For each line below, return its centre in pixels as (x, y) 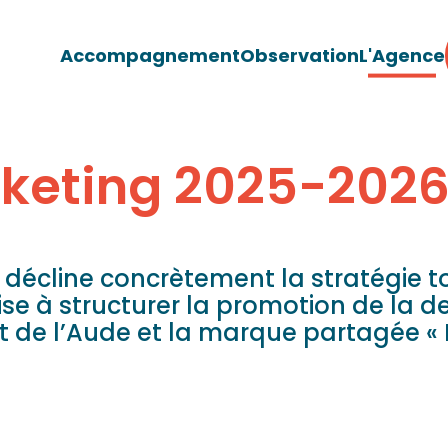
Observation (299, 55)
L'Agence (402, 55)
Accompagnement (150, 55)
